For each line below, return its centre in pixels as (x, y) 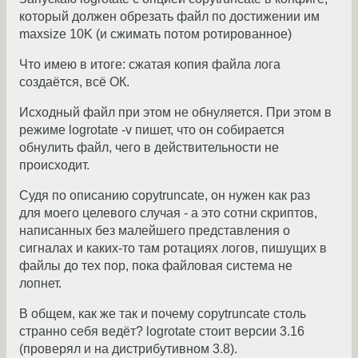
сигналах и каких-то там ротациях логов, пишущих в (173, 249)
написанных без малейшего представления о (155, 231)
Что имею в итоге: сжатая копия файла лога (150, 65)
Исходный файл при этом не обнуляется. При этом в (175, 113)
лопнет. (40, 284)
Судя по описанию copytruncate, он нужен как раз (165, 196)
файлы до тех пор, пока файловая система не (156, 266)
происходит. (54, 165)
